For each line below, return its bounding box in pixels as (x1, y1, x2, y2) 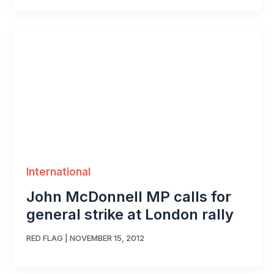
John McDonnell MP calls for (26, 188, 231, 206)
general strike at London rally (26, 206, 234, 224)
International (26, 166, 91, 179)
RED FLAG (26, 232, 63, 243)
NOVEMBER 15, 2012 (69, 232, 144, 243)
